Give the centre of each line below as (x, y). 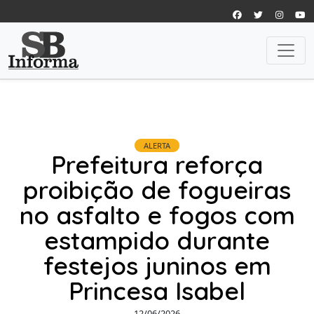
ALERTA (157, 145)
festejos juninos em (157, 265)
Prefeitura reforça (157, 164)
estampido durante (157, 240)
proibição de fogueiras (157, 190)
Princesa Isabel (157, 291)
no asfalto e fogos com (157, 215)
